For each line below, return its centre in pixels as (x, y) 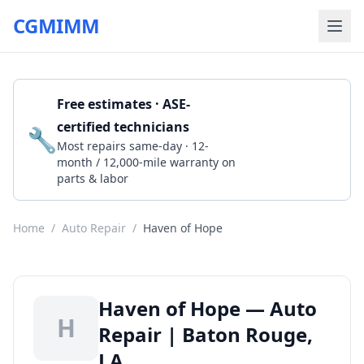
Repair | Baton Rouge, (206, 334)
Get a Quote (287, 139)
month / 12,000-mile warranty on (146, 162)
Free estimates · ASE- (123, 104)
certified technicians (123, 127)
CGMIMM (56, 26)
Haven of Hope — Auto (208, 308)
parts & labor (93, 178)
